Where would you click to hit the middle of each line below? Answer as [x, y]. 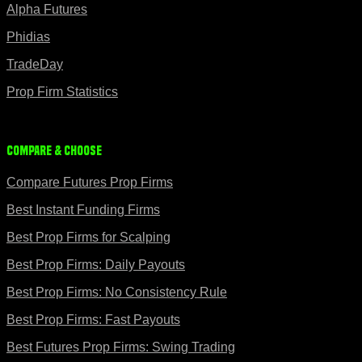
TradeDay [35, 65]
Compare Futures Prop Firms [90, 182]
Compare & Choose [54, 150]
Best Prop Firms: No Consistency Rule [117, 292]
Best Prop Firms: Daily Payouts [96, 264]
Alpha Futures [47, 10]
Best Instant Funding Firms [83, 209]
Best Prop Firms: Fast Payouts [93, 319]
